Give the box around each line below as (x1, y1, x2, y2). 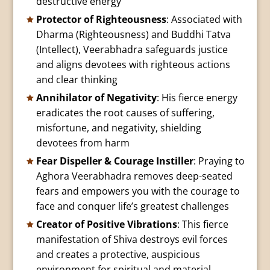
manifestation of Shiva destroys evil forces (36, 233, 228, 246)
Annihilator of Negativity (36, 91, 157, 105)
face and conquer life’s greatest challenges (36, 199, 229, 213)
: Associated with (166, 13, 242, 27)
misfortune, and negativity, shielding (36, 121, 201, 135)
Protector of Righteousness (36, 13, 166, 27)
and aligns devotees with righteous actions (36, 58, 230, 72)
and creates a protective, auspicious (36, 248, 200, 262)
